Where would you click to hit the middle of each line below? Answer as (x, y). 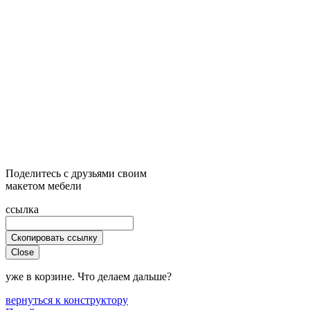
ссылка (22, 209)
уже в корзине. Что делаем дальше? (89, 276)
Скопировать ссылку (54, 237)
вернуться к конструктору (67, 300)
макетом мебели (44, 185)
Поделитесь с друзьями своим (76, 173)
